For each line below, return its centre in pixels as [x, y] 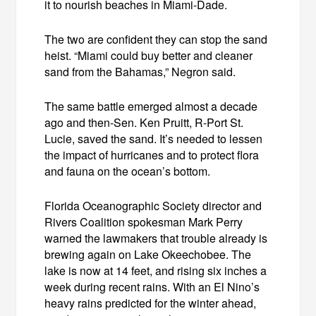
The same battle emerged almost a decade [151, 106]
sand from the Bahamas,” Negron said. [140, 71]
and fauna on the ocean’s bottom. [128, 171]
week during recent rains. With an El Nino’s [152, 286]
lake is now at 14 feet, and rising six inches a [156, 270]
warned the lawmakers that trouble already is [156, 238]
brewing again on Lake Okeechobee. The [148, 254]
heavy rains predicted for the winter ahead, [151, 303]
